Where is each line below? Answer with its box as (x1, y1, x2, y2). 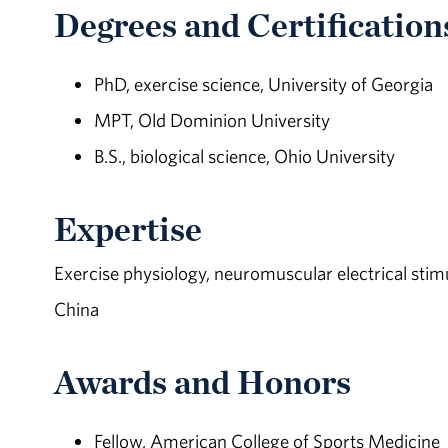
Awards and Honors (53, 361, 351, 402)
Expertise (53, 209, 202, 250)
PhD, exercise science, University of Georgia (93, 72, 433, 97)
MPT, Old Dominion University (93, 108, 330, 133)
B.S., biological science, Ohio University (93, 144, 395, 169)
